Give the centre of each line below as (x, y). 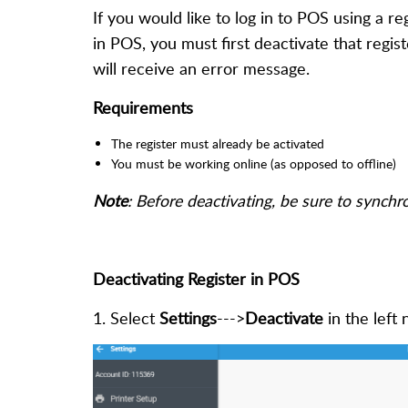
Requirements (143, 108)
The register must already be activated (219, 144)
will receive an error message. (204, 69)
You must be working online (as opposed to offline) (254, 164)
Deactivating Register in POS (196, 279)
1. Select (126, 318)
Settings (188, 318)
